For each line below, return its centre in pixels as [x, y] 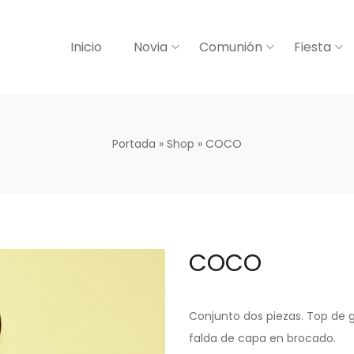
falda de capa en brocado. [262, 338]
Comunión [231, 47]
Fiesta [313, 47]
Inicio [86, 47]
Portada [134, 144]
